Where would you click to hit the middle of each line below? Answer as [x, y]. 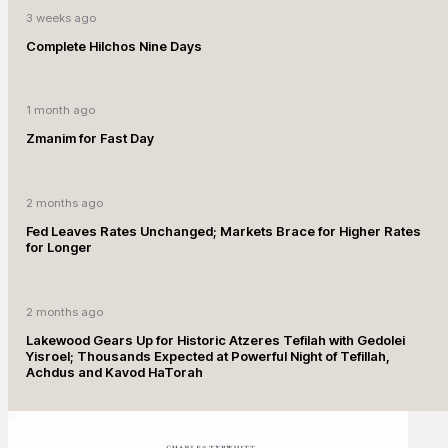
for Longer [59, 246]
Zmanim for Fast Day [90, 138]
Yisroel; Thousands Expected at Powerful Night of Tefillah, [208, 355]
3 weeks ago [61, 17]
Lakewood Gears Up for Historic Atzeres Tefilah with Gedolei [216, 339]
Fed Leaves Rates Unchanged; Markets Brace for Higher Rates [224, 230]
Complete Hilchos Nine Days [114, 45]
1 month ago [61, 110]
